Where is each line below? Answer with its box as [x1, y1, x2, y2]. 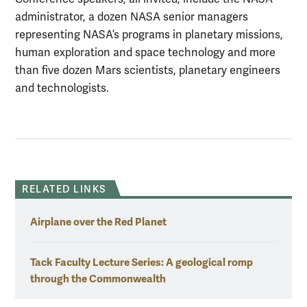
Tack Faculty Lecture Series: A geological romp [30, 256, 253, 269]
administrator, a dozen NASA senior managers [15, 10, 248, 25]
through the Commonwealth [30, 272, 166, 286]
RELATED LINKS [22, 184, 107, 196]
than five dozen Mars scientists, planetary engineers [15, 64, 280, 78]
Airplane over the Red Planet [30, 215, 167, 229]
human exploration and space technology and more [15, 46, 275, 60]
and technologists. [15, 82, 109, 96]
